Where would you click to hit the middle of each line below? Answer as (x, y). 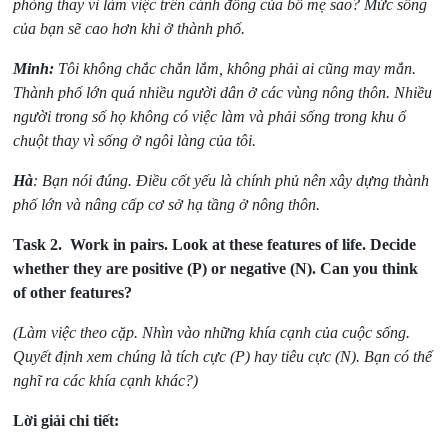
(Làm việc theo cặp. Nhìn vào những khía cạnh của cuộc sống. (212, 333)
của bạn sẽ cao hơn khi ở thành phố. (129, 29)
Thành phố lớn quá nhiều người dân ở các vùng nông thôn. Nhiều (223, 93)
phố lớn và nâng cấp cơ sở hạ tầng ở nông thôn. (167, 205)
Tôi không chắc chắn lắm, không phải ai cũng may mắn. (235, 69)
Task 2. (38, 245)
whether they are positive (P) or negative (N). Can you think (216, 269)
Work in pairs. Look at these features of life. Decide (239, 245)
